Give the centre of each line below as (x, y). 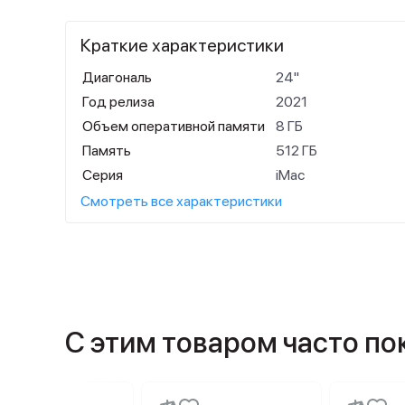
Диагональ (117, 77)
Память (107, 151)
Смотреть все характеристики (181, 201)
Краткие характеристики (182, 45)
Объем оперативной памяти (174, 126)
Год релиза (118, 102)
